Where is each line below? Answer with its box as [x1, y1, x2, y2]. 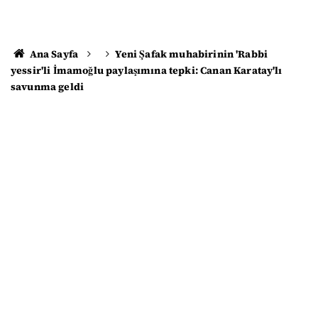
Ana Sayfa [27, 47, 79, 61]
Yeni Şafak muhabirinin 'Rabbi [115, 47, 268, 61]
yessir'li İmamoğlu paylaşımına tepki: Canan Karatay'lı [11, 63, 283, 77]
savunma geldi [11, 79, 84, 94]
